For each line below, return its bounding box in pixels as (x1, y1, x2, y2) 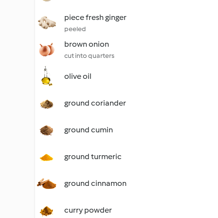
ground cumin (64, 125, 113, 134)
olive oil (64, 72, 91, 81)
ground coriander (64, 98, 126, 108)
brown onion (64, 39, 109, 49)
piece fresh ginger (64, 13, 127, 22)
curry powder (64, 205, 112, 215)
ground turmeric (64, 152, 122, 161)
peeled (64, 25, 86, 33)
